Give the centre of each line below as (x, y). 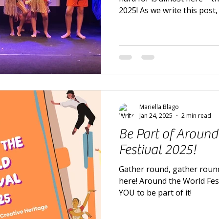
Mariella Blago (159, 107)
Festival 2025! (157, 149)
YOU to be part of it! (155, 192)
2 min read (196, 115)
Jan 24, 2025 (156, 115)
